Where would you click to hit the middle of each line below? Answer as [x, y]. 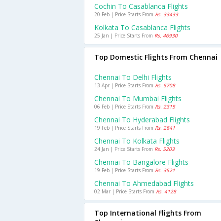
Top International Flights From [148, 213]
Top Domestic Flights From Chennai [156, 57]
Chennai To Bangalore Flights [141, 162]
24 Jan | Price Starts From [124, 149]
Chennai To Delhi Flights [133, 77]
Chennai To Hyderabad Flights [142, 120]
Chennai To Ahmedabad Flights [144, 183]
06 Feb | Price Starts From [125, 107]
